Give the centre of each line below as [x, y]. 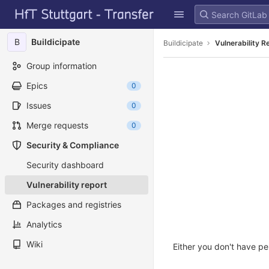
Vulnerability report [67, 185]
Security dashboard [65, 165]
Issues [39, 105]
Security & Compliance [73, 145]
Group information [62, 66]
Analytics [44, 224]
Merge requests [57, 125]
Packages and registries [74, 204]
